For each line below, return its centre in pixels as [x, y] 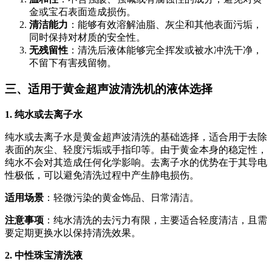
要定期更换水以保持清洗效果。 [73, 233]
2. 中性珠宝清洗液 [44, 255]
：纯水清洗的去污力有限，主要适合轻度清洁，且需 [155, 220]
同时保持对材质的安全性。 [87, 38]
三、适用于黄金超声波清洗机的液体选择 [109, 89]
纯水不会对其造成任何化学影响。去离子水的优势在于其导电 [136, 162]
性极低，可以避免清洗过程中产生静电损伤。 [102, 175]
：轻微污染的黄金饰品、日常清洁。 [121, 197]
